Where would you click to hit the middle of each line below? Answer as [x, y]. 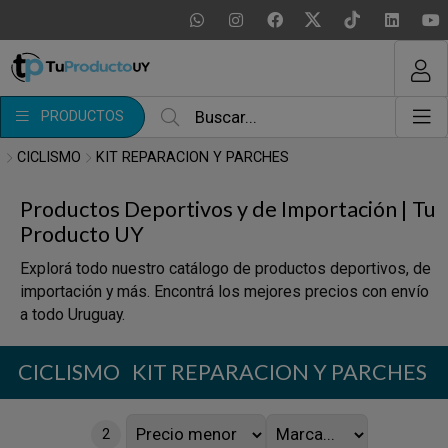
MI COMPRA [224, 23]
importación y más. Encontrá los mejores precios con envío [224, 291]
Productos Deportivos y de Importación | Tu [228, 209]
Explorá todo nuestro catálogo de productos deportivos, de [225, 268]
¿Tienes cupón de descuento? [154, 86]
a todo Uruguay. [72, 314]
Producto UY [82, 234]
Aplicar [221, 137]
